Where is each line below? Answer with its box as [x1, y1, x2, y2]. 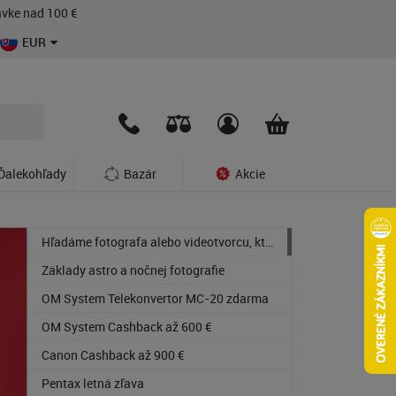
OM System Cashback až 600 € [42, 318, 211, 335]
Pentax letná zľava [42, 375, 144, 392]
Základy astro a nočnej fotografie [42, 262, 225, 278]
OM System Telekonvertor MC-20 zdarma [42, 290, 269, 307]
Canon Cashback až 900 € [42, 346, 184, 363]
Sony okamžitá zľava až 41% [42, 205, 199, 222]
